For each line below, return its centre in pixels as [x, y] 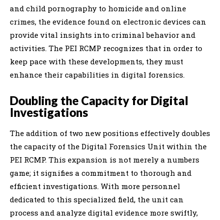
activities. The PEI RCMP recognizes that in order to [106, 48]
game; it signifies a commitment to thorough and [101, 173]
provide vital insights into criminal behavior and [103, 35]
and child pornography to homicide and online [98, 8]
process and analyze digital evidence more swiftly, [104, 212]
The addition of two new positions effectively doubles [110, 133]
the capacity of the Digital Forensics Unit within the [108, 146]
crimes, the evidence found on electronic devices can [108, 21]
